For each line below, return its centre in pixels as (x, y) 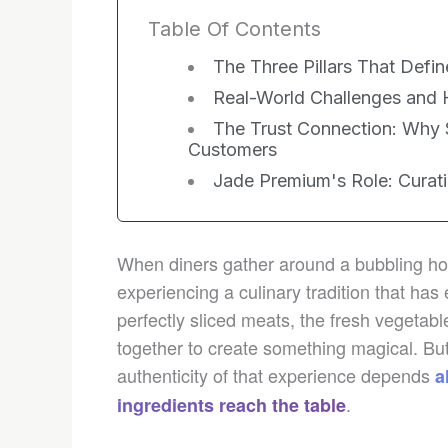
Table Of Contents (234, 29)
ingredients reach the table (231, 405)
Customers (232, 149)
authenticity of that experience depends (276, 375)
